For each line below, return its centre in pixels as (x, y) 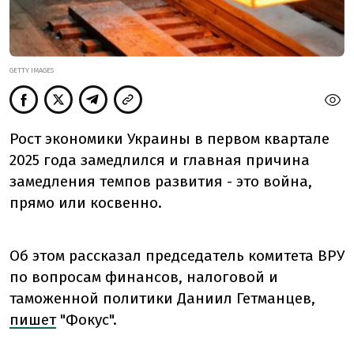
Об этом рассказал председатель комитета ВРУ (177, 256)
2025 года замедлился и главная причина (160, 160)
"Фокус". (88, 320)
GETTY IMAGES (32, 71)
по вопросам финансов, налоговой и (144, 277)
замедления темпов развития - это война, (161, 182)
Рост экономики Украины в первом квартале (169, 139)
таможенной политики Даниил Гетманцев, (162, 299)
